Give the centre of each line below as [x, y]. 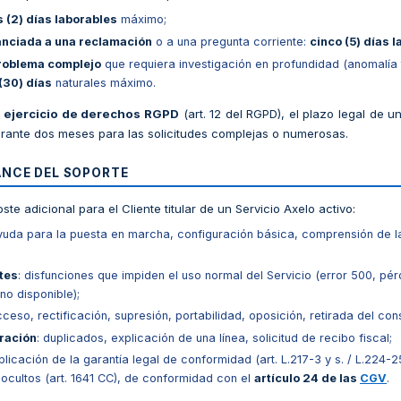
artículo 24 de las [307, 379]
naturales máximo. [104, 82]
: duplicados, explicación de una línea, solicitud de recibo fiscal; [214, 337]
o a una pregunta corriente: [231, 41]
